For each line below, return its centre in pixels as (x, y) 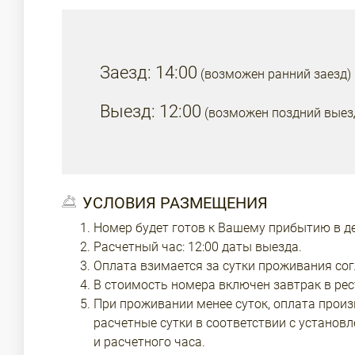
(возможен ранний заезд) (276, 74)
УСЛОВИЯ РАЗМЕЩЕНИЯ (175, 203)
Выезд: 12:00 (151, 111)
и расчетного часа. (149, 342)
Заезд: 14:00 (149, 73)
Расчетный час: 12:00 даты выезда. (198, 247)
